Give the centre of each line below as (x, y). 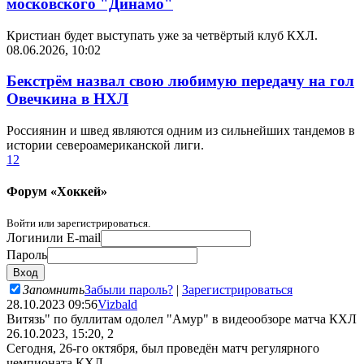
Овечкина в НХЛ (67, 99)
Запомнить (54, 289)
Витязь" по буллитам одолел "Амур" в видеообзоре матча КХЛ (182, 318)
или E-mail (71, 237)
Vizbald (117, 304)
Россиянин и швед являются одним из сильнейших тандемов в (181, 131)
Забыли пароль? (129, 289)
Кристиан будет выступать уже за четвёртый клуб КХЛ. (162, 35)
